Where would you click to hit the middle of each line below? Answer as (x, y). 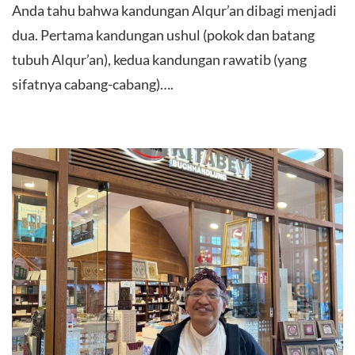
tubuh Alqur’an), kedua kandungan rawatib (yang (159, 59)
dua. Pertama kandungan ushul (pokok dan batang (163, 34)
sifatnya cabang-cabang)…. (93, 84)
